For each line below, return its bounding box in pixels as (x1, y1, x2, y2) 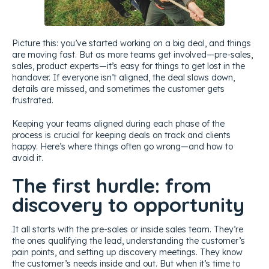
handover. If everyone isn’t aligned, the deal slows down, (12, 71, 235, 83)
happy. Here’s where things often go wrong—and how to (12, 141, 233, 152)
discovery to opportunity (12, 192, 244, 217)
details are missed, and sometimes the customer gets (12, 83, 225, 94)
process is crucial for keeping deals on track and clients (12, 129, 231, 141)
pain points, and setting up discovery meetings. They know (12, 246, 243, 258)
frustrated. (12, 94, 53, 106)
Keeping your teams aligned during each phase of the (12, 118, 225, 129)
